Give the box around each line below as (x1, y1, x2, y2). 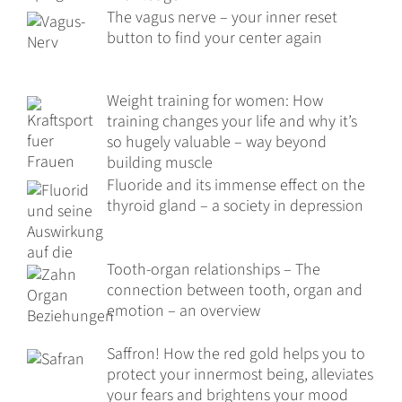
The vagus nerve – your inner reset (106, 5, 337, 29)
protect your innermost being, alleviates (106, 363, 373, 387)
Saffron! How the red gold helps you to (106, 343, 365, 366)
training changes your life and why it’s (106, 110, 357, 134)
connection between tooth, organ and (106, 279, 363, 302)
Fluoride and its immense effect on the (106, 174, 365, 197)
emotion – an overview (106, 300, 260, 323)
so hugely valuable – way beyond (106, 131, 327, 154)
